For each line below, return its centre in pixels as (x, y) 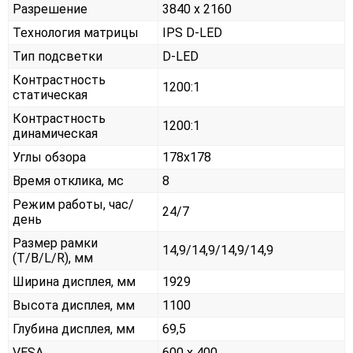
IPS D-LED (192, 33)
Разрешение (50, 9)
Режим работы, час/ (73, 205)
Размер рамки (55, 243)
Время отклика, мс (68, 181)
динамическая (55, 134)
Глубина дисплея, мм (74, 329)
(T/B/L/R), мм (53, 258)
